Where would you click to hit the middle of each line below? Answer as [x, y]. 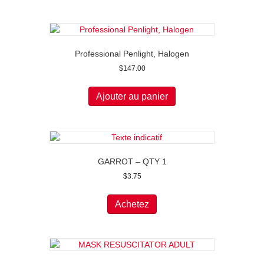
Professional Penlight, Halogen [132, 53]
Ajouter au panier [132, 96]
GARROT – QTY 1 [132, 161]
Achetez [132, 204]
